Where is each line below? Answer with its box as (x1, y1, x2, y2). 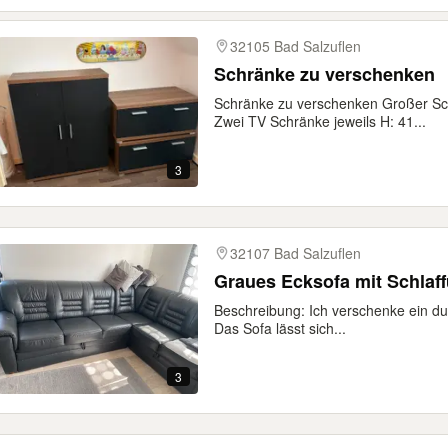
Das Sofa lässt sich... (214, 318, 346, 338)
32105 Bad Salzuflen (230, 36, 361, 56)
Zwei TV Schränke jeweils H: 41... (214, 111, 426, 131)
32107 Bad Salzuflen (230, 243, 361, 263)
